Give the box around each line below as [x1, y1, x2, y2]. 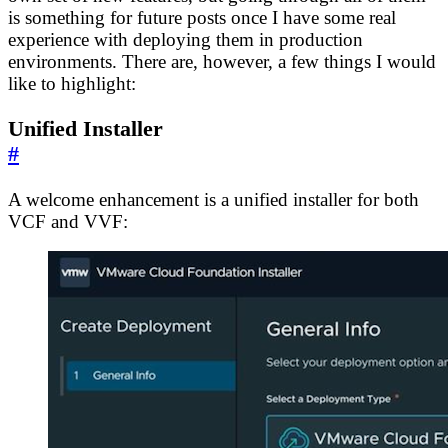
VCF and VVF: [8, 210, 128, 232]
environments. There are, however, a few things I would [8, 51, 436, 73]
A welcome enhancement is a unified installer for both [8, 188, 419, 210]
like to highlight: [8, 73, 136, 95]
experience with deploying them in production [8, 29, 363, 51]
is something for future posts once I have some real [8, 7, 396, 29]
